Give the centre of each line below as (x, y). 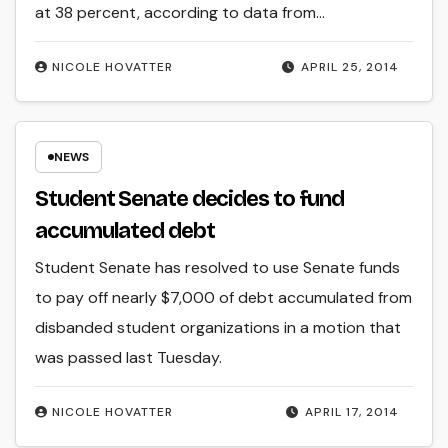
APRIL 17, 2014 (351, 412)
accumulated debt (125, 231)
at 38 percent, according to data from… (180, 13)
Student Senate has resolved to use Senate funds (218, 268)
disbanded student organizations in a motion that (218, 328)
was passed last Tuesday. (129, 358)
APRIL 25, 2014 (349, 66)
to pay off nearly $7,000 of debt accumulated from (224, 298)
